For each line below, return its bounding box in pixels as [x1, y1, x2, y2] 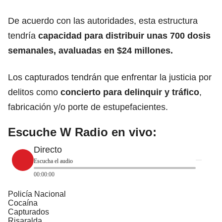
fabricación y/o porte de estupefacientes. [8, 102, 168, 112]
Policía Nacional [8, 189, 66, 198]
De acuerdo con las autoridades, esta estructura [8, 15, 198, 26]
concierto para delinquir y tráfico [60, 87, 199, 97]
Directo [34, 144, 62, 155]
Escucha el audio [34, 157, 73, 165]
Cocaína [8, 198, 38, 207]
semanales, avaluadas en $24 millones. [8, 45, 173, 55]
